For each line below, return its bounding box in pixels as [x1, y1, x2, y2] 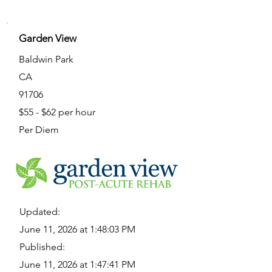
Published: [19, 241, 65, 253]
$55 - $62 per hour [19, 106, 95, 118]
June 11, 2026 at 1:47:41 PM [19, 259, 135, 270]
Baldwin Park [19, 53, 73, 65]
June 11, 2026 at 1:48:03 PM [19, 223, 135, 235]
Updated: [19, 206, 60, 217]
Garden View [19, 32, 76, 44]
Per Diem [19, 124, 59, 135]
